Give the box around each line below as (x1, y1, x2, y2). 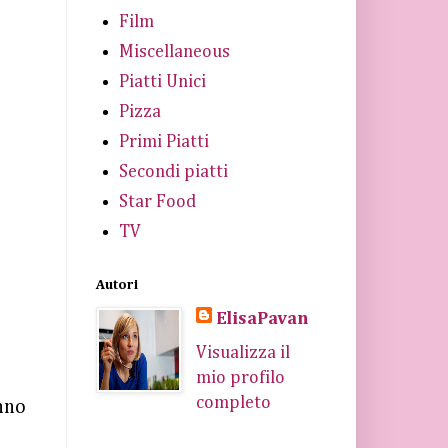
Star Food (118, 192, 196, 211)
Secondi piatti (118, 162, 228, 181)
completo (195, 394, 271, 412)
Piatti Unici (118, 72, 206, 91)
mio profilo (195, 369, 285, 387)
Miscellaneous (118, 42, 230, 61)
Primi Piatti (118, 132, 209, 151)
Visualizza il (195, 344, 290, 362)
